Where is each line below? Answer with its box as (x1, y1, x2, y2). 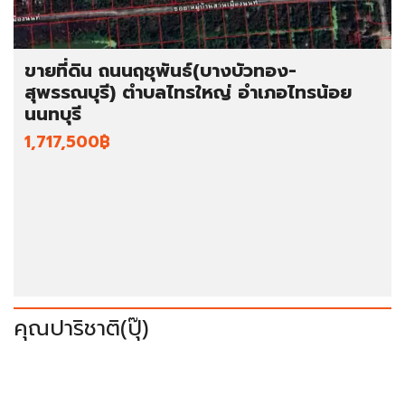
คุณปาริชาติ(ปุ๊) (14, 311, 149, 344)
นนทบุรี (24, 99, 81, 127)
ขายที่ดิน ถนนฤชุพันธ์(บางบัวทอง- (24, 56, 297, 84)
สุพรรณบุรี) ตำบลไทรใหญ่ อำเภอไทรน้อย (24, 78, 352, 106)
